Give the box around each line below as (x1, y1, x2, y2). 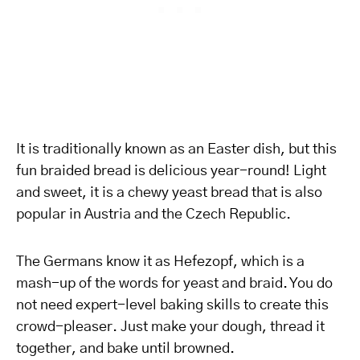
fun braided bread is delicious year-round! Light (16, 164, 326, 178)
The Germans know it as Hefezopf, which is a (16, 255, 305, 269)
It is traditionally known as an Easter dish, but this (16, 142, 337, 157)
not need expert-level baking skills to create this (16, 298, 329, 313)
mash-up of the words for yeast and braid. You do (16, 276, 333, 291)
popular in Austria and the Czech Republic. (16, 207, 291, 222)
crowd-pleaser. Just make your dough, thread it (16, 320, 325, 334)
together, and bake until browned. (16, 342, 235, 356)
